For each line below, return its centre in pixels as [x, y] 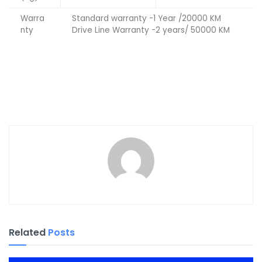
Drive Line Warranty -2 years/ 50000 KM [151, 30]
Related [27, 233]
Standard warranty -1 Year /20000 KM [146, 19]
